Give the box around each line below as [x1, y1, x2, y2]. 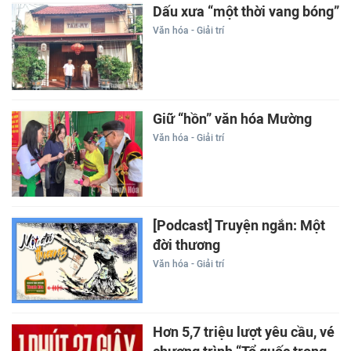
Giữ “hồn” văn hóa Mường [152, 110, 312, 128]
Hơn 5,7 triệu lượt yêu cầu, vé [152, 324, 335, 342]
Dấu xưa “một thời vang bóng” [152, 3, 339, 21]
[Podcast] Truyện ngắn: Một [152, 217, 325, 235]
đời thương [152, 237, 220, 255]
